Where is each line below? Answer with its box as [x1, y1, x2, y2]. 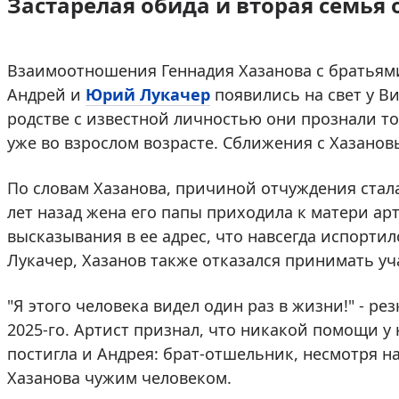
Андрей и [7, 83, 85, 105]
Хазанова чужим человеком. [7, 366, 232, 388]
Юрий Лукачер [85, 83, 210, 105]
